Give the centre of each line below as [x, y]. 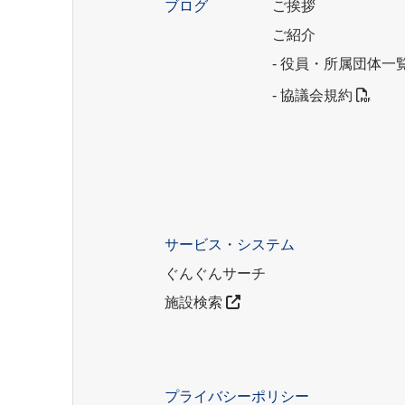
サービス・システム [230, 245]
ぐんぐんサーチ [215, 274]
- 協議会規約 [315, 96]
